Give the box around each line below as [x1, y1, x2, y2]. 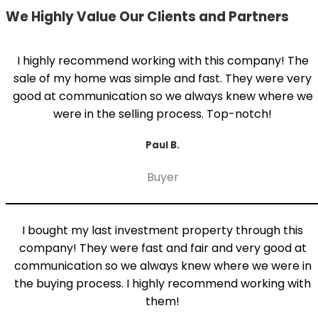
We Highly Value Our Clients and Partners [6, 7, 289, 26]
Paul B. [146, 138, 180, 152]
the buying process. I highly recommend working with [14, 275, 312, 292]
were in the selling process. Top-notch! [53, 105, 273, 122]
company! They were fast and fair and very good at [18, 240, 307, 257]
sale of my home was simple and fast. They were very [13, 70, 312, 87]
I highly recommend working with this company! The [16, 52, 309, 69]
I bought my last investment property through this [22, 222, 304, 239]
